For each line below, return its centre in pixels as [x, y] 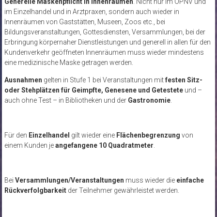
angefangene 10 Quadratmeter [104, 145]
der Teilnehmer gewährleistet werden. [123, 190]
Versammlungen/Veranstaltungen [69, 180]
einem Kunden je [30, 145]
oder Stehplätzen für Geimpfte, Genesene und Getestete [93, 90]
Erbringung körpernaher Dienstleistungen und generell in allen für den [107, 42]
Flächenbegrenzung [148, 135]
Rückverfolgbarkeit [35, 190]
